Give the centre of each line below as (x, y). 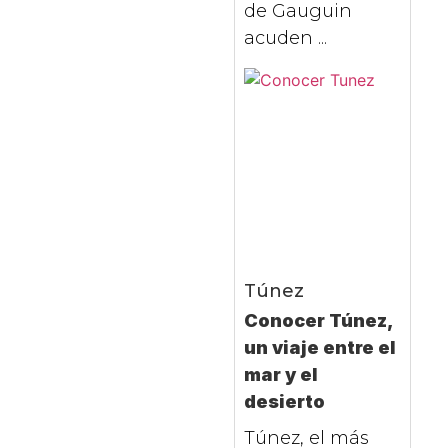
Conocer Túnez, (318, 321)
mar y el (280, 375)
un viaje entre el (319, 348)
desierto (284, 402)
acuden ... (285, 38)
